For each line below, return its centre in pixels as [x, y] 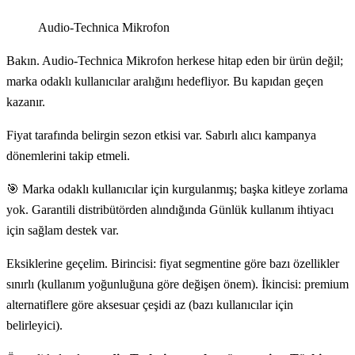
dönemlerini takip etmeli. [68, 156]
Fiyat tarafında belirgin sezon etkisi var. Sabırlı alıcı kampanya [161, 136]
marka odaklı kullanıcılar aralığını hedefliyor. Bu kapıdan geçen [165, 82]
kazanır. [26, 102]
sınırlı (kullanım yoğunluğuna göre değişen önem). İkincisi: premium [177, 284]
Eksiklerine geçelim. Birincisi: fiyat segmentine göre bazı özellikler [173, 264]
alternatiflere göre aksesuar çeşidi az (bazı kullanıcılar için [150, 305]
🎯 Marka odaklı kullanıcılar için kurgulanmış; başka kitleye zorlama [177, 189]
